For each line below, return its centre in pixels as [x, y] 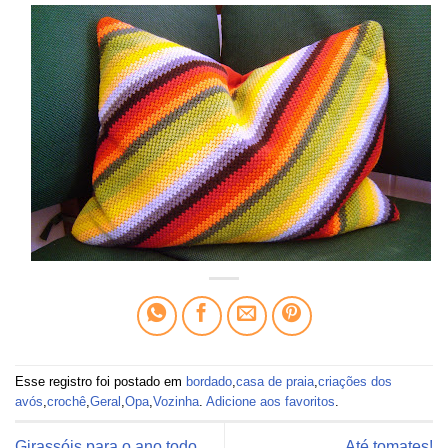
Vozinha [176, 401]
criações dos [355, 381]
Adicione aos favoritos [270, 401]
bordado [209, 381]
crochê [66, 401]
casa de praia [275, 381]
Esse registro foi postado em [100, 381]
